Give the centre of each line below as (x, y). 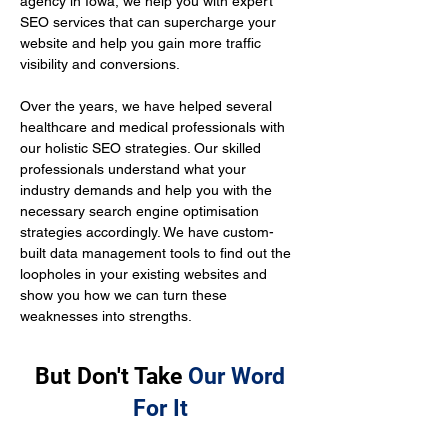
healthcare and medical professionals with (154, 127)
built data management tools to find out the (157, 253)
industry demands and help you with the (148, 190)
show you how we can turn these (125, 295)
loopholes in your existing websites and (145, 274)
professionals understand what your (135, 169)
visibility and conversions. (100, 64)
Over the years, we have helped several (148, 106)
